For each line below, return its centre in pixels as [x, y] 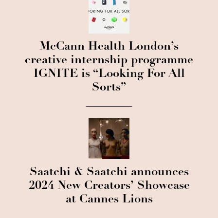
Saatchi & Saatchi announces [109, 173]
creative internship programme [109, 61]
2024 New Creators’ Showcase [109, 186]
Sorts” [109, 88]
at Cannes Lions [109, 200]
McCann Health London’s [109, 47]
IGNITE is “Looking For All [109, 74]
